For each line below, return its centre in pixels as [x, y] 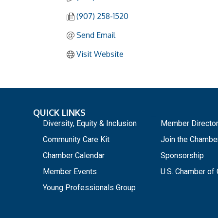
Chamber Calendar [74, 156]
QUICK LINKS [59, 113]
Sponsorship [182, 156]
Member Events [70, 172]
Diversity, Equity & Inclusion [90, 124]
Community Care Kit [76, 140]
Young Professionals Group [89, 188]
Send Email [96, 35]
